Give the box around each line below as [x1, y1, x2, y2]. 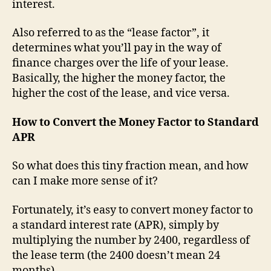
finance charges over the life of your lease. [12, 56, 231, 70]
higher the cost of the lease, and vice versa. [12, 87, 230, 100]
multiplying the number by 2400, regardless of [12, 233, 250, 247]
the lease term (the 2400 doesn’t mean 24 [12, 248, 220, 263]
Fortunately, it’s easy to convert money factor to [12, 203, 253, 217]
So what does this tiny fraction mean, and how [12, 159, 249, 173]
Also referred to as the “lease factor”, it [12, 26, 209, 40]
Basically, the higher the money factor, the [12, 71, 226, 85]
